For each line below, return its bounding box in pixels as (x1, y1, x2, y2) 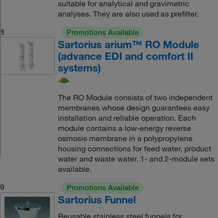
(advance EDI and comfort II (57, 50, 193, 62)
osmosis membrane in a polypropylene (57, 133, 193, 143)
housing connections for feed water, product (57, 143, 211, 153)
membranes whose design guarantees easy (57, 102, 210, 112)
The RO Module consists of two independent (57, 92, 213, 102)
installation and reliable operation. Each (57, 112, 196, 123)
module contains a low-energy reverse (57, 123, 191, 133)
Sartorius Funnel (57, 193, 136, 206)
